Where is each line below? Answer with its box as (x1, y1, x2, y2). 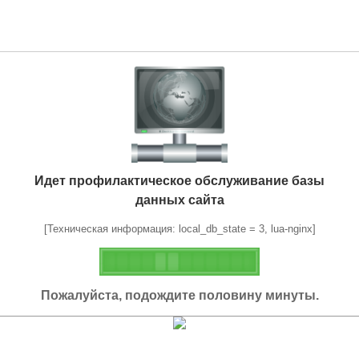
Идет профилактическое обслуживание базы (34, 173, 325, 188)
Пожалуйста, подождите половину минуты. (40, 288, 319, 302)
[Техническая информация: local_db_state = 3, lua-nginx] (43, 222, 316, 235)
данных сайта (135, 192, 224, 207)
